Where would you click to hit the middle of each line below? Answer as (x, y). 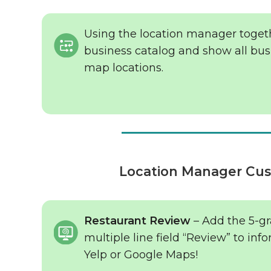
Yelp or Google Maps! (141, 255)
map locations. (124, 68)
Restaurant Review (138, 221)
